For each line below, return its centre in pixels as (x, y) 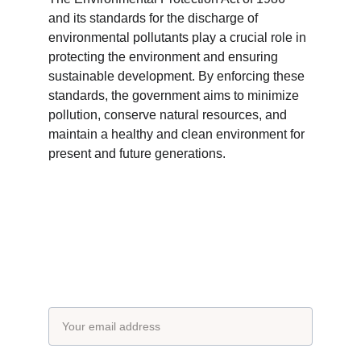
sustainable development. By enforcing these (178, 76)
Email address (89, 297)
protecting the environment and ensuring (165, 57)
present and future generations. (137, 154)
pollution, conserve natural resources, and (169, 115)
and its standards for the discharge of (155, 18)
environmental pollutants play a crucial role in (179, 37)
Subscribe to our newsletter (146, 251)
